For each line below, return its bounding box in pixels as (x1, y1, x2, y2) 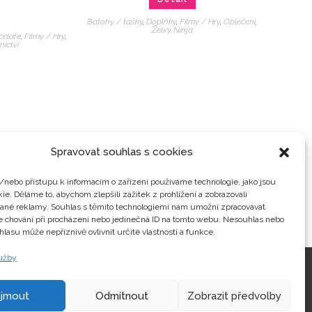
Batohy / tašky (87, 17, 143, 27)
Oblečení (224, 17, 256, 27)
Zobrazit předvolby (187, 289, 282, 302)
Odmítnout (95, 289, 148, 302)
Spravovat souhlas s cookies (50, 146, 193, 158)
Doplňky (146, 17, 177, 27)
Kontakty (97, 276, 136, 287)
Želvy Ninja (151, 25, 193, 36)
